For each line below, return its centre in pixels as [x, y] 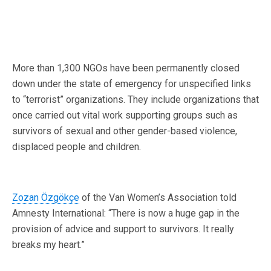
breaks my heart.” [48, 245]
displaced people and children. [77, 147]
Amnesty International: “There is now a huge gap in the [126, 214]
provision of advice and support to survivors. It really [123, 229]
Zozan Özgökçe [46, 198]
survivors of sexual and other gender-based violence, [125, 131]
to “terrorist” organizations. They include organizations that [135, 100]
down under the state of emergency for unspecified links [132, 84]
